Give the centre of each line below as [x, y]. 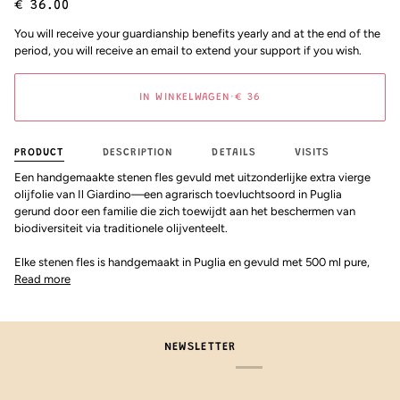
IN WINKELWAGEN [185, 98]
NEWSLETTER [200, 347]
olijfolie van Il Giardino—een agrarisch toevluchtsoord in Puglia [178, 195]
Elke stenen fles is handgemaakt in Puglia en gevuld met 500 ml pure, [192, 262]
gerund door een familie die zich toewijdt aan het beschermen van [185, 212]
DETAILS [234, 153]
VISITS [312, 153]
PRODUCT [39, 153]
